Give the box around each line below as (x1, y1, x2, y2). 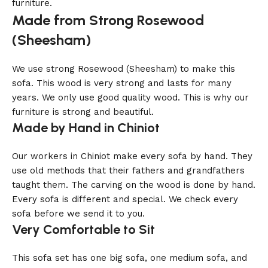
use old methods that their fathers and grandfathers (12, 165, 245, 176)
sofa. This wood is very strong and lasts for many (12, 78, 232, 89)
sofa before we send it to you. (12, 208, 145, 220)
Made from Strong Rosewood (12, 11, 204, 29)
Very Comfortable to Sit (12, 221, 155, 238)
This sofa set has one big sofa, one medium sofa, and (12, 252, 247, 264)
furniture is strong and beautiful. (12, 106, 154, 118)
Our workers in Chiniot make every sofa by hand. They (12, 151, 252, 162)
